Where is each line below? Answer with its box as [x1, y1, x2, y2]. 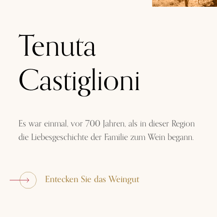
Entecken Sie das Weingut [45, 171, 139, 186]
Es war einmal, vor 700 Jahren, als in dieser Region [18, 116, 195, 131]
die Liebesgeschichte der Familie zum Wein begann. [18, 130, 194, 145]
